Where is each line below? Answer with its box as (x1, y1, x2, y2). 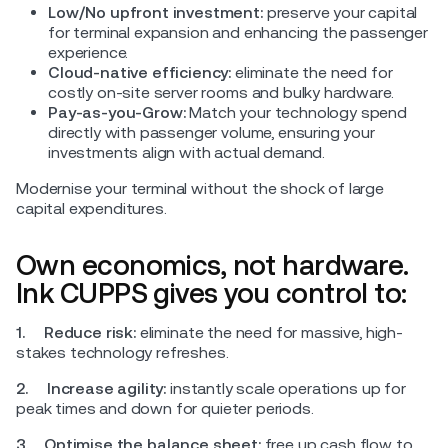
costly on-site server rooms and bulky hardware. (48, 82, 394, 102)
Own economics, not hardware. (16, 248, 409, 281)
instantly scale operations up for (166, 378, 406, 398)
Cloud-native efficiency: (48, 62, 232, 82)
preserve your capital (262, 2, 418, 22)
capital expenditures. (16, 198, 167, 218)
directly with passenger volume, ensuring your (48, 122, 375, 142)
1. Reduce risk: (16, 322, 136, 342)
